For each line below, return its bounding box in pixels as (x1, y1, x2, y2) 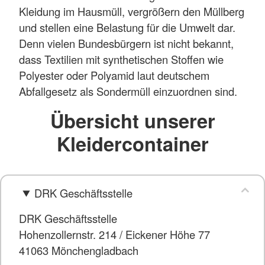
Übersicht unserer (50, 106, 215, 135)
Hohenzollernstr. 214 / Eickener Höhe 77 (19, 226, 210, 242)
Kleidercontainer (56, 130, 209, 158)
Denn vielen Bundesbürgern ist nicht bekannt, (19, 35, 234, 51)
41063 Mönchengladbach (19, 242, 138, 258)
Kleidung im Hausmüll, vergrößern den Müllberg (19, 4, 244, 20)
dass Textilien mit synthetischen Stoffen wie (19, 51, 224, 67)
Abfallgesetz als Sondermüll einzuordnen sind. (19, 83, 237, 99)
